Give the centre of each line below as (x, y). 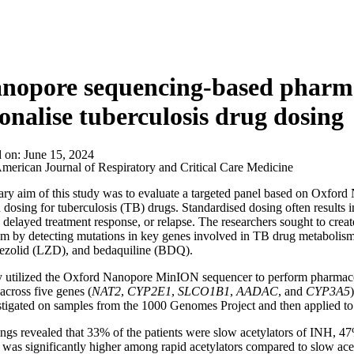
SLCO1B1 (203, 291)
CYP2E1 (149, 291)
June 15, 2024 (58, 154)
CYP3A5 (328, 291)
